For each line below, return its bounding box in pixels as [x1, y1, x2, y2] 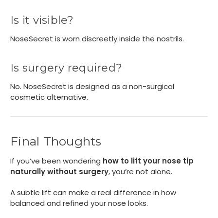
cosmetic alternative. [10, 91, 88, 102]
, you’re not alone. [109, 166, 172, 177]
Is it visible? [10, 13, 74, 27]
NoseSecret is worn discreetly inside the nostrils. [10, 33, 184, 44]
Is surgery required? [10, 61, 122, 74]
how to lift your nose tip [103, 155, 194, 166]
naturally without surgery [10, 166, 109, 177]
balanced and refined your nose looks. [10, 198, 148, 208]
